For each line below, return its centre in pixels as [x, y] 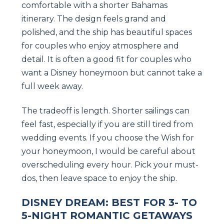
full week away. [52, 86]
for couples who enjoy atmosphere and [100, 45]
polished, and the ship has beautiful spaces [107, 32]
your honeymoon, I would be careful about [108, 151]
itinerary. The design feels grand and [94, 18]
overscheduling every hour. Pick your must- [110, 164]
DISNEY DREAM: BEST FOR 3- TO [109, 202]
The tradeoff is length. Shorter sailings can [105, 110]
